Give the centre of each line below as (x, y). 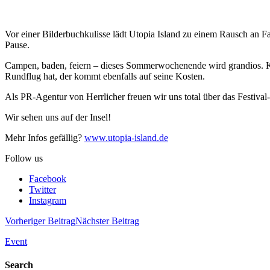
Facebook (48, 178)
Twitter (42, 189)
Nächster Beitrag (107, 221)
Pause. (17, 45)
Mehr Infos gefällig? (45, 137)
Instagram (48, 200)
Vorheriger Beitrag (40, 221)
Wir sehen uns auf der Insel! (58, 117)
